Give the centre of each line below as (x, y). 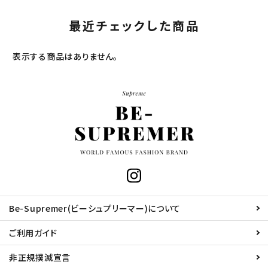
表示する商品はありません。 (66, 56)
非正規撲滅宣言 (40, 258)
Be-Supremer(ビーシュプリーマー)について (95, 208)
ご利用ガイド (33, 233)
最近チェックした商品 (134, 25)
